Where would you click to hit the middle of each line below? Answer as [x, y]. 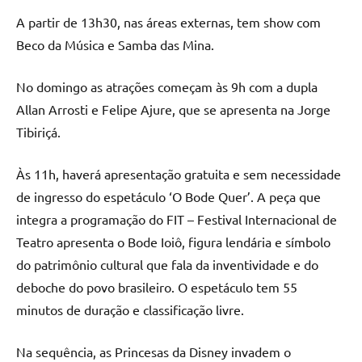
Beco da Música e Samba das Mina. [115, 44]
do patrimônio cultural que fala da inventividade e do [167, 264]
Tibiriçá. [38, 131]
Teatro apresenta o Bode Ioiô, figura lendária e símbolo [173, 241]
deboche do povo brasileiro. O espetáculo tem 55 [157, 286]
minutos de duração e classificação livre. [130, 309]
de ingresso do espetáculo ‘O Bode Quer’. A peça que [168, 196]
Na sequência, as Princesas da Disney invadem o [154, 351]
